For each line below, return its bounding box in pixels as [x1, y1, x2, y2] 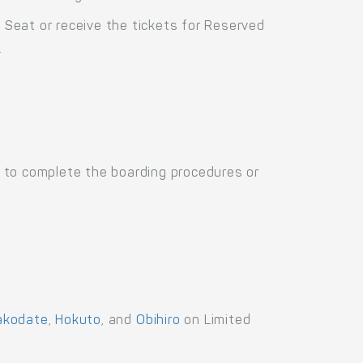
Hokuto [55, 314, 102, 327]
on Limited [180, 314, 251, 327]
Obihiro [135, 314, 181, 327]
